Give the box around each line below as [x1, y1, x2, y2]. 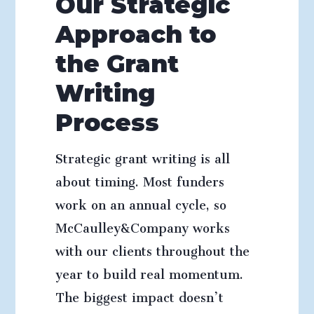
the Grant [55, 49, 179, 78]
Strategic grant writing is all [55, 139, 230, 172]
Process [55, 108, 159, 137]
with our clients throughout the [55, 232, 250, 264]
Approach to [55, 20, 216, 49]
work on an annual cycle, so [55, 186, 226, 218]
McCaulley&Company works [55, 209, 230, 241]
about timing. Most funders [55, 163, 224, 195]
